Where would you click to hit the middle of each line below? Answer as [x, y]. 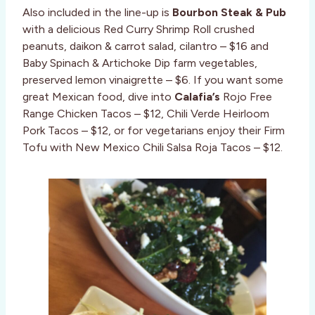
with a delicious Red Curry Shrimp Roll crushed [139, 30]
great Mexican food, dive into [98, 97]
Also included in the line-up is [97, 13]
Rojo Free [246, 97]
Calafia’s [197, 97]
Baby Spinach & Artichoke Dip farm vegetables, [140, 63]
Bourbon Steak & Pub [229, 13]
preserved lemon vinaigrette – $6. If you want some [153, 80]
